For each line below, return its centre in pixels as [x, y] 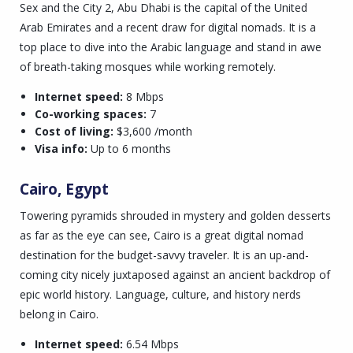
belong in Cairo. [59, 314]
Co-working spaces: [90, 113]
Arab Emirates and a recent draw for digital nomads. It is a [168, 27]
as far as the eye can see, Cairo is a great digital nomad [162, 236]
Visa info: [61, 148]
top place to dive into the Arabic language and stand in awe [171, 46]
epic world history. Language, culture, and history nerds [160, 295]
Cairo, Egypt [64, 189]
